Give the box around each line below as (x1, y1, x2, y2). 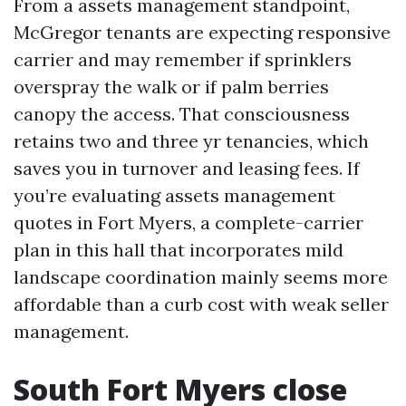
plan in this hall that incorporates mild (14, 238, 343, 261)
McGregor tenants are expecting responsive (14, 21, 391, 43)
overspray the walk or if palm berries (14, 75, 329, 98)
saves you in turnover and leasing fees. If (14, 157, 360, 179)
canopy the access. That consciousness (14, 102, 350, 125)
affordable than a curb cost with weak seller (14, 293, 389, 315)
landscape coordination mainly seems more (14, 266, 388, 288)
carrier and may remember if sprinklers (14, 48, 352, 71)
